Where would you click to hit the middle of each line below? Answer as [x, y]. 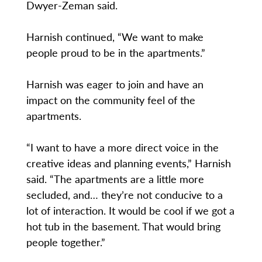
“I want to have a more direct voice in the [122, 147]
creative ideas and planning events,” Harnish [128, 163]
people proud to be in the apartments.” [116, 53]
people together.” [65, 242]
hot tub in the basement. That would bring [123, 226]
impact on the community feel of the [111, 100]
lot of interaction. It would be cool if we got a [130, 211]
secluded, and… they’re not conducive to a [124, 195]
